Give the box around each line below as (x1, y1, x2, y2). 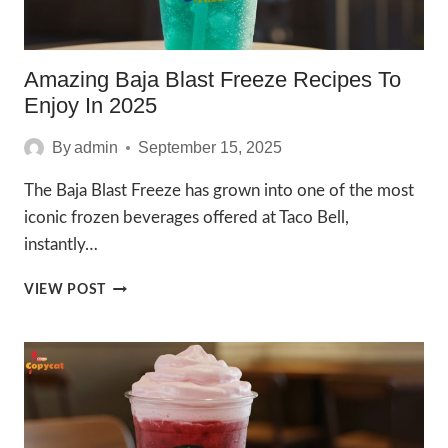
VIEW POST (24, 283, 107, 297)
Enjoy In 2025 (24, 93, 157, 118)
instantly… (24, 236, 98, 253)
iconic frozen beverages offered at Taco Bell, (24, 209, 349, 226)
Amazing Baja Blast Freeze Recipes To (24, 67, 401, 92)
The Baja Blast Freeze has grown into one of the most (24, 182, 414, 199)
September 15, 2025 (138, 139, 283, 156)
